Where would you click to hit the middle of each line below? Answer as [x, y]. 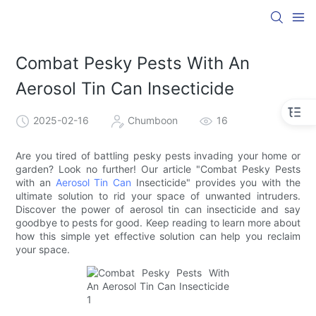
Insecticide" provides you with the [216, 182]
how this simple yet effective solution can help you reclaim [158, 236]
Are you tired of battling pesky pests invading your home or [158, 155]
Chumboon [153, 120]
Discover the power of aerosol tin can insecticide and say [158, 209]
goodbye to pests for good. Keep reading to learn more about [158, 222]
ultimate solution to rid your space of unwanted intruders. [158, 195]
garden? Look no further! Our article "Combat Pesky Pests [158, 169]
